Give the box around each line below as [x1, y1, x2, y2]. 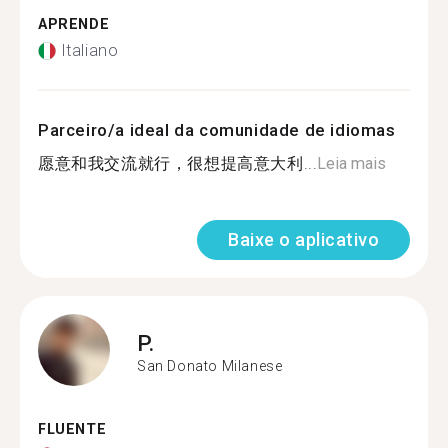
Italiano [60, 41, 119, 60]
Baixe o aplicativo [228, 229, 379, 250]
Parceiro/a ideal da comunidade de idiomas [38, 120, 396, 140]
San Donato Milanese [137, 357, 283, 374]
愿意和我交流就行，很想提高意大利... [38, 154, 318, 173]
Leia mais [317, 154, 387, 173]
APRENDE [38, 15, 110, 33]
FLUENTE [38, 421, 107, 438]
